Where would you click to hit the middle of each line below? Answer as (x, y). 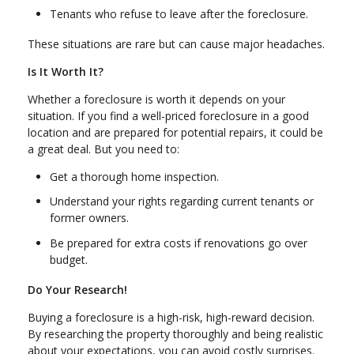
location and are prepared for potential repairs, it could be (175, 132)
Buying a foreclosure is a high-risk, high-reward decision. (171, 317)
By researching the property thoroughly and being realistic (175, 333)
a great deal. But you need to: (104, 149)
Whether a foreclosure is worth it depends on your (156, 99)
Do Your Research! (77, 289)
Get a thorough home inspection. (134, 176)
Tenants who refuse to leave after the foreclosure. (179, 14)
